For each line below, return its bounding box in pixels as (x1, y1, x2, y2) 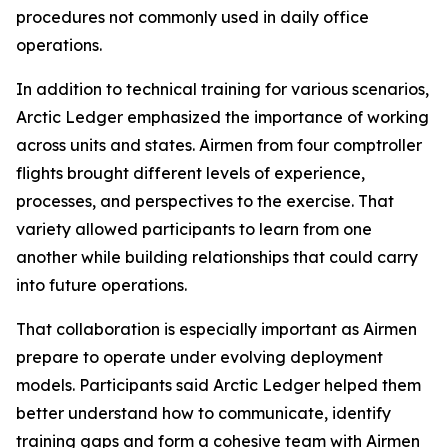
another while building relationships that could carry (16, 247, 418, 267)
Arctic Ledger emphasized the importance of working (16, 107, 429, 127)
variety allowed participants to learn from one (16, 219, 372, 239)
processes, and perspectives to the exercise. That (16, 191, 394, 211)
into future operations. (16, 275, 187, 295)
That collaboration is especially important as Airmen (16, 319, 417, 339)
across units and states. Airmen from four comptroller (16, 135, 422, 155)
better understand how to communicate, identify (16, 403, 391, 423)
